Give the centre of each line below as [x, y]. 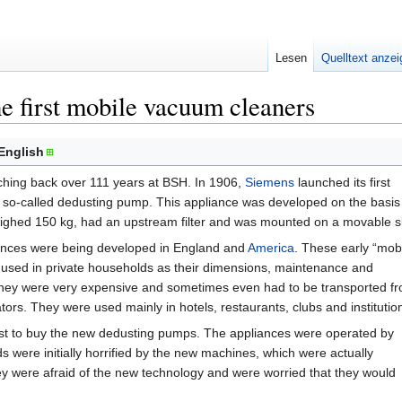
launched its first [342, 183]
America [271, 248]
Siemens [270, 183]
